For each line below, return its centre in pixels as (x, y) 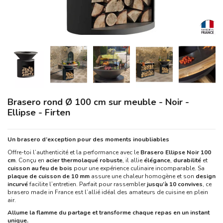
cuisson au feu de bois (40, 168)
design (206, 176)
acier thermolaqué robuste (84, 160)
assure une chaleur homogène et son (143, 176)
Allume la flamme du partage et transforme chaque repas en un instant (109, 213)
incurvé (18, 184)
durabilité (187, 160)
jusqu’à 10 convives (175, 184)
